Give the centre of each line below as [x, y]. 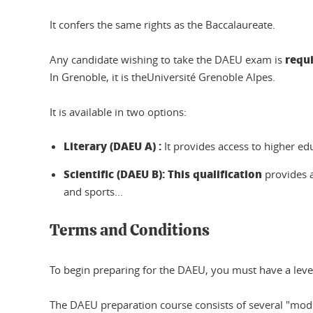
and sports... [93, 191]
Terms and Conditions [130, 231]
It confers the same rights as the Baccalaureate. [162, 24]
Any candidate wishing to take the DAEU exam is [167, 59]
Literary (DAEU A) [110, 146]
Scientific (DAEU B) [113, 174]
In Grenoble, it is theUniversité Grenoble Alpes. [162, 77]
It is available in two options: [118, 111]
